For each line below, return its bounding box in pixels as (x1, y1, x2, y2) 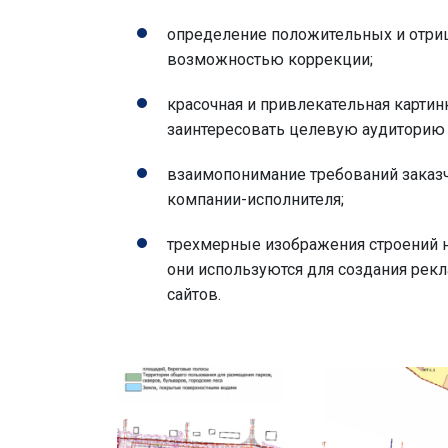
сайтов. (167, 285, 221, 305)
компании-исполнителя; (167, 190, 344, 210)
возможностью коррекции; (167, 50, 373, 70)
